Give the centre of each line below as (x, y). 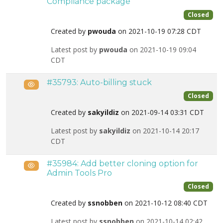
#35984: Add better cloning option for (122, 164)
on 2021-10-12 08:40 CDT (165, 203)
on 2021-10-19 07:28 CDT (159, 31)
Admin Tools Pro (79, 173)
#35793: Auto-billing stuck (99, 82)
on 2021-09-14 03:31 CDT (162, 112)
